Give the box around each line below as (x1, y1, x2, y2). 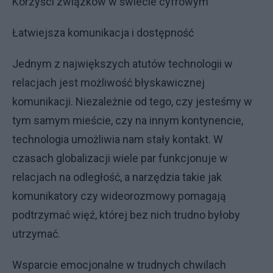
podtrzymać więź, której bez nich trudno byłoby (12, 208, 240, 221)
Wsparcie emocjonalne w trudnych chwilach (12, 258, 226, 271)
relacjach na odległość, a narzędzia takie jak (12, 171, 222, 183)
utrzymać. (12, 227, 60, 240)
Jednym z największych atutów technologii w (12, 57, 233, 70)
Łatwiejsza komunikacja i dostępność (12, 26, 194, 39)
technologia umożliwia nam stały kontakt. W (12, 133, 223, 146)
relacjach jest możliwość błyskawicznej (12, 76, 205, 89)
